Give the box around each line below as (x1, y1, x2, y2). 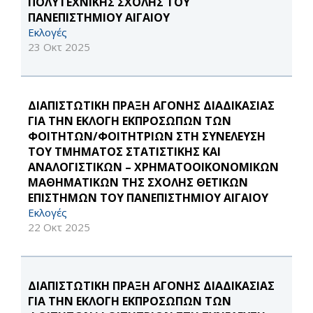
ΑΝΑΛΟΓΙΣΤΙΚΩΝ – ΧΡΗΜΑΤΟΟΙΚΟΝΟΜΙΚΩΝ (28, 159, 279, 175)
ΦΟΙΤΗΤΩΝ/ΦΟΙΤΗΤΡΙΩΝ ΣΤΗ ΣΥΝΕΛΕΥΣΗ (28, 129, 265, 145)
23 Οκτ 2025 (28, 40, 90, 54)
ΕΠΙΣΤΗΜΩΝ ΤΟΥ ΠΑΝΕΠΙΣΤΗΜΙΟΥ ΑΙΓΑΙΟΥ (28, 190, 268, 206)
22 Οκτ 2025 (28, 220, 90, 235)
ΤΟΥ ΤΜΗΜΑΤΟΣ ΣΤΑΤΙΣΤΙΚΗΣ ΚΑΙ (28, 144, 221, 160)
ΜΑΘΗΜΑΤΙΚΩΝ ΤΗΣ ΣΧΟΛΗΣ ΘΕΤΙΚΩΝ (28, 175, 248, 191)
